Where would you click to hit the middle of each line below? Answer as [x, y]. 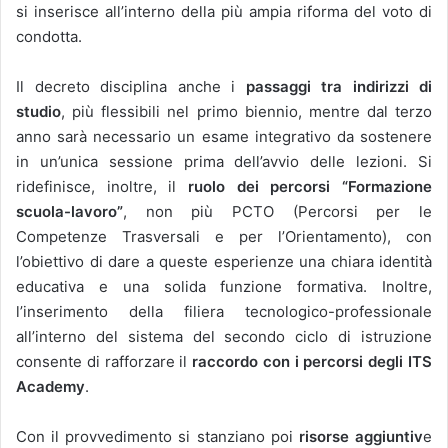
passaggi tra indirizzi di [338, 86]
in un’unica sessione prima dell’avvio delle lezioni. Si [224, 161]
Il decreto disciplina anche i [131, 86]
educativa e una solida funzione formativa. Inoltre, [224, 286]
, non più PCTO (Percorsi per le [277, 211]
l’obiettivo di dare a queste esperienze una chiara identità [224, 261]
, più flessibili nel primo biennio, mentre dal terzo [246, 111]
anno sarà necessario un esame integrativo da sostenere [224, 136]
